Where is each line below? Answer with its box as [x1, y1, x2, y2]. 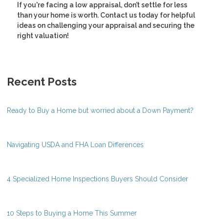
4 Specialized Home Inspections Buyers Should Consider [7, 175, 188, 183]
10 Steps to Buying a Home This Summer [7, 209, 137, 218]
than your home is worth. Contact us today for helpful [17, 11, 195, 20]
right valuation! [17, 32, 69, 40]
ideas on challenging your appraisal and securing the [17, 22, 195, 30]
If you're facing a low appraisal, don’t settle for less [17, 1, 187, 9]
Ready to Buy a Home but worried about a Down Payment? [7, 107, 194, 115]
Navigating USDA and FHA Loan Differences [7, 141, 144, 149]
